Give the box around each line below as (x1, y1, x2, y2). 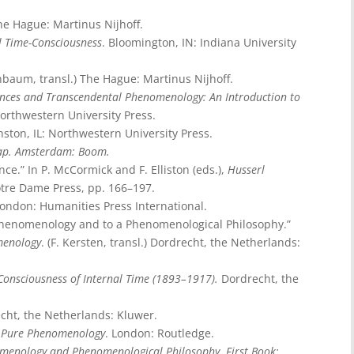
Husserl (228, 161, 265, 177)
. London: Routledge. (105, 325, 214, 341)
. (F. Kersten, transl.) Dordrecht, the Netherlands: (41, 234, 300, 250)
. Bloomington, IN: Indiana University (102, 34, 296, 50)
